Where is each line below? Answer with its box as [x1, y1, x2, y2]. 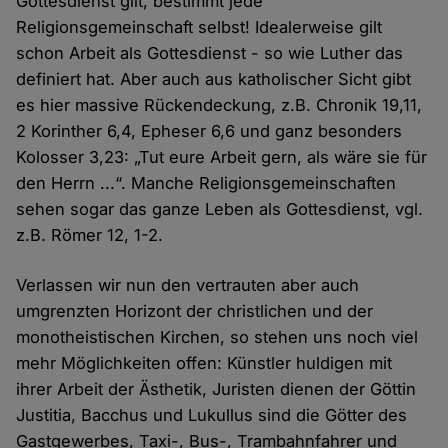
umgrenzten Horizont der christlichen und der [16, 301, 374, 322]
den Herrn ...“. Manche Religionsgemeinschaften [16, 173, 397, 194]
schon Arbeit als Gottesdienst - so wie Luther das [16, 43, 404, 64]
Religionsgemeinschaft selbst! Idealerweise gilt [16, 17, 383, 38]
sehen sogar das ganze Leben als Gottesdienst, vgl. [16, 199, 424, 220]
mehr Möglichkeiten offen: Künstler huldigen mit [16, 353, 393, 374]
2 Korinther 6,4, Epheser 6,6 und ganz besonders [16, 121, 403, 142]
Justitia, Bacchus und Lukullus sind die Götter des [16, 405, 408, 426]
